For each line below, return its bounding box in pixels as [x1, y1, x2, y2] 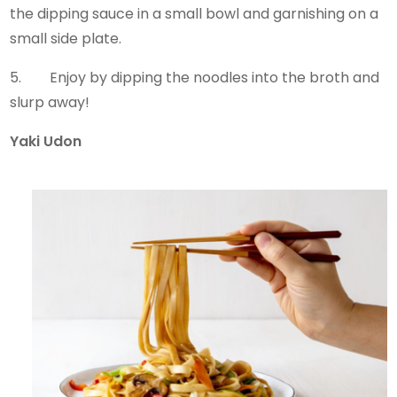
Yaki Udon [10, 130, 82, 152]
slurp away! [10, 91, 101, 113]
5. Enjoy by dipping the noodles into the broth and [10, 66, 380, 88]
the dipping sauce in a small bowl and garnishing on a [10, 3, 379, 24]
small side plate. [10, 27, 129, 49]
